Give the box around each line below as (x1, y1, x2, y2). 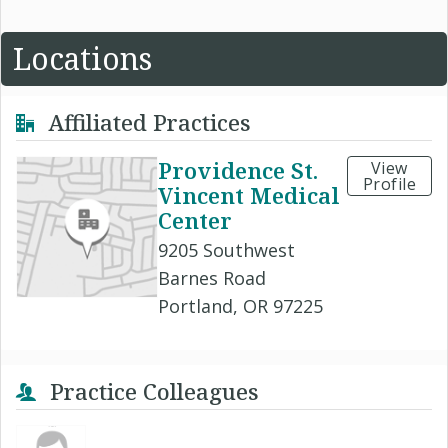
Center (158, 205, 232, 236)
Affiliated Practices (42, 107, 251, 137)
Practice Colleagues (44, 376, 259, 407)
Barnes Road (158, 266, 266, 291)
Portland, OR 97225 (158, 294, 323, 319)
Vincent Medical (158, 180, 340, 211)
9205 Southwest (158, 238, 295, 263)
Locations (13, 38, 152, 79)
